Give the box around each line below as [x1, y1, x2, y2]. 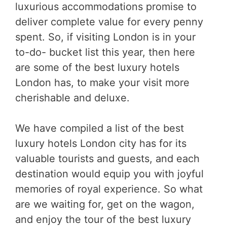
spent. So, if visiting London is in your [15, 30, 196, 43]
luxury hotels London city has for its [15, 137, 186, 149]
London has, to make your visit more [15, 76, 190, 89]
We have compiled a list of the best [15, 122, 184, 134]
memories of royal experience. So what [15, 182, 203, 195]
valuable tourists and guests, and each [15, 152, 200, 165]
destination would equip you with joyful [15, 167, 204, 180]
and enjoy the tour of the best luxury [15, 213, 191, 225]
